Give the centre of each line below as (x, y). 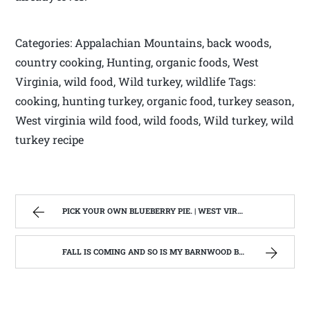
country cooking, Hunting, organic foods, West (137, 62)
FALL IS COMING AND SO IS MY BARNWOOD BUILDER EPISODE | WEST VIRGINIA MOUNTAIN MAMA (151, 251)
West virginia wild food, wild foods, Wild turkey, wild (155, 120)
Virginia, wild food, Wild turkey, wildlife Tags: (136, 82)
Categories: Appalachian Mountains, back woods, (144, 43)
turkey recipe (50, 140)
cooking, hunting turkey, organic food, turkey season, (155, 101)
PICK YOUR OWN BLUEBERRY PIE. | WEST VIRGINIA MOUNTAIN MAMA (150, 211)
